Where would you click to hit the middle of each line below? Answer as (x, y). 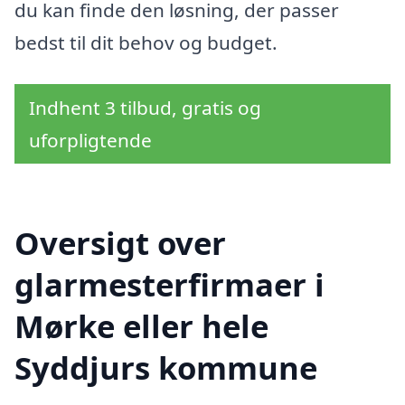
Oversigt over (120, 242)
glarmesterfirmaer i (170, 284)
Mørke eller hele (141, 325)
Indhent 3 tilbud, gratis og (145, 107)
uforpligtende (90, 140)
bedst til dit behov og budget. (146, 43)
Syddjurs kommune (166, 367)
